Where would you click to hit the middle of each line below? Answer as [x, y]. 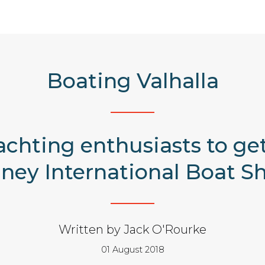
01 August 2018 [132, 249]
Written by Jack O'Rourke [132, 229]
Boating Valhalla [132, 80]
